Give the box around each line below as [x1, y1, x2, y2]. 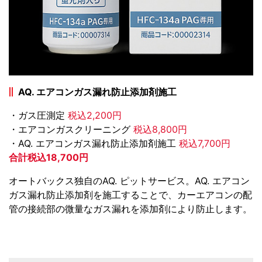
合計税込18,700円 [9, 151, 88, 163]
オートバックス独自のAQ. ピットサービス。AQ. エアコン [9, 174, 250, 187]
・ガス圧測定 [9, 109, 68, 121]
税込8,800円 [133, 123, 187, 135]
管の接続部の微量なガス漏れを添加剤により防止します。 [9, 202, 252, 215]
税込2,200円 [68, 109, 122, 121]
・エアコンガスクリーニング [9, 123, 133, 135]
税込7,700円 [179, 137, 230, 149]
